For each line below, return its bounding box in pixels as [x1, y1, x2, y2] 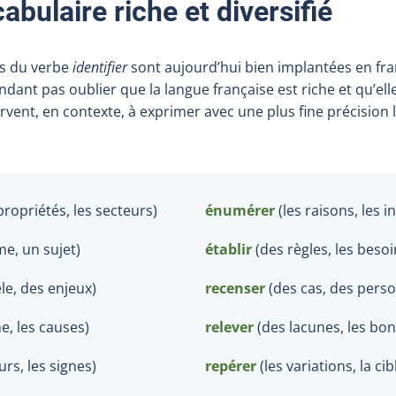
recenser [205, 278, 265, 298]
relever [205, 316, 254, 337]
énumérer [205, 200, 275, 220]
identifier [72, 57, 127, 77]
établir [205, 239, 252, 259]
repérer [205, 355, 256, 376]
